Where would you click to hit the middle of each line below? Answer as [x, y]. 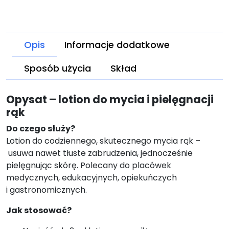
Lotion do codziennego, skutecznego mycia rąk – [103, 141]
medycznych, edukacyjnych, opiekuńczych [91, 177]
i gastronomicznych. [47, 190]
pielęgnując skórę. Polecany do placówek [89, 165]
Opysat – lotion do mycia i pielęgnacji [110, 99]
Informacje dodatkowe [117, 45]
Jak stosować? [39, 210]
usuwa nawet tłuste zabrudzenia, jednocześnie [99, 153]
